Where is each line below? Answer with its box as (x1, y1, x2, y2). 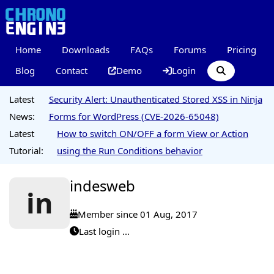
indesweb (70, 176, 135, 196)
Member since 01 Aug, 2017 (78, 207, 198, 220)
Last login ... (79, 224, 130, 237)
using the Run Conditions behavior (56, 144, 202, 157)
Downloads (61, 43, 109, 56)
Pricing (226, 43, 256, 56)
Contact (55, 64, 87, 77)
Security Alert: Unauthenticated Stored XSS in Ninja (48, 93, 262, 105)
